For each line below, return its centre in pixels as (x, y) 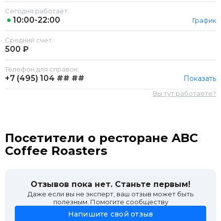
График (204, 20)
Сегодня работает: (37, 11)
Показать (200, 78)
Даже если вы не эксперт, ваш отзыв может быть (110, 194)
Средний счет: (29, 40)
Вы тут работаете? (184, 93)
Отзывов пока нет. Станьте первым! (110, 184)
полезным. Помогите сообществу (110, 202)
